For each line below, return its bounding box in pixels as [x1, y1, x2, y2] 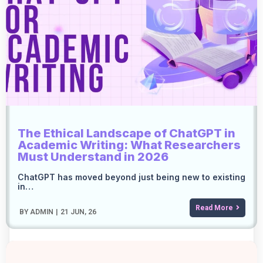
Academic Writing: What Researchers [18, 137, 241, 152]
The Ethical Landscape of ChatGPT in [18, 126, 235, 140]
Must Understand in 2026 [18, 149, 168, 164]
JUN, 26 [70, 207, 96, 216]
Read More [195, 203, 233, 212]
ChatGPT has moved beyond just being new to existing [18, 171, 245, 182]
